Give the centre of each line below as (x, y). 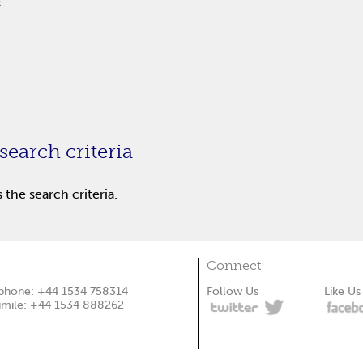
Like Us (342, 291)
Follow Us (232, 291)
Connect (233, 265)
